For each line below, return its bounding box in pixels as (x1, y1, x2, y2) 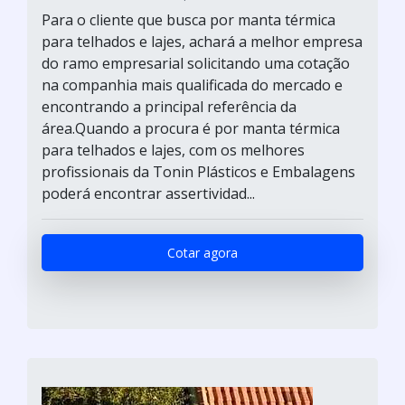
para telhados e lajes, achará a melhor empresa (42, 32, 363, 52)
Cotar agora (167, 244, 238, 261)
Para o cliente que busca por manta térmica (42, 10, 335, 30)
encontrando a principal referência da (42, 97, 297, 117)
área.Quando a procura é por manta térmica (42, 118, 340, 138)
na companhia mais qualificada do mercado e (42, 75, 343, 95)
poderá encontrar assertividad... (42, 184, 255, 203)
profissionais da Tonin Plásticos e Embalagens (42, 162, 355, 182)
